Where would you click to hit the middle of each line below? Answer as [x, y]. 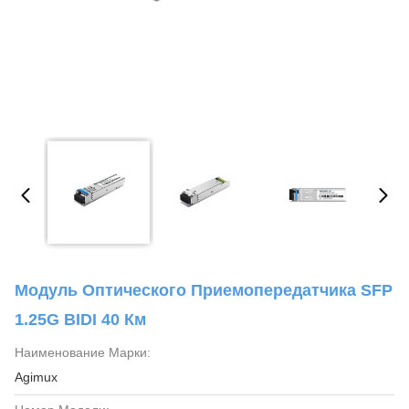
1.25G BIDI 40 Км [80, 320]
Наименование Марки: [83, 352]
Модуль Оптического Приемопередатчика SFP [204, 290]
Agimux [36, 377]
